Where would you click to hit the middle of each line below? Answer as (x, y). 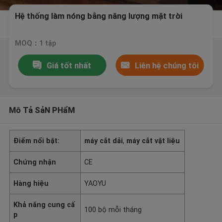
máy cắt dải (104, 140)
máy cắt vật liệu (153, 140)
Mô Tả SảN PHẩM (42, 110)
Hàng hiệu (31, 183)
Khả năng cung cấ (44, 204)
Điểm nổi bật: (37, 140)
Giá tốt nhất (69, 65)
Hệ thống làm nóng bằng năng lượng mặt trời (99, 16)
